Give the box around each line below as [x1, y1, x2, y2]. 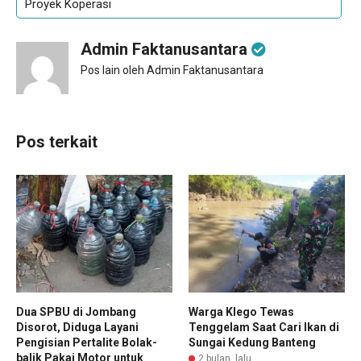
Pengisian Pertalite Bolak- [16, 335, 157, 349]
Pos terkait [16, 132, 98, 152]
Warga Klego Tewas [189, 305, 294, 318]
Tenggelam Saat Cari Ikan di [189, 320, 339, 334]
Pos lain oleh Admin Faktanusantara [81, 64, 263, 77]
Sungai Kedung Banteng [189, 335, 316, 349]
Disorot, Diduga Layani [16, 320, 139, 334]
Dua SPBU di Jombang [16, 305, 136, 318]
